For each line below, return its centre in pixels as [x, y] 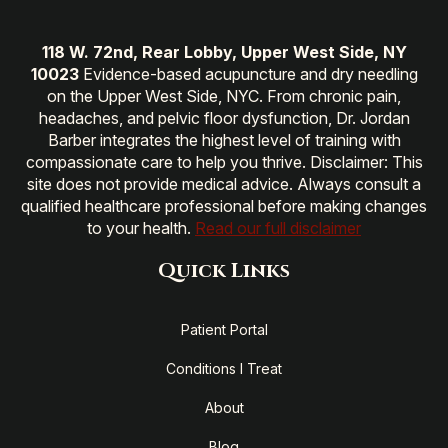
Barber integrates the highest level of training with [224, 140]
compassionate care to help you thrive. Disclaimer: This [224, 162]
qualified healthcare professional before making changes [224, 206]
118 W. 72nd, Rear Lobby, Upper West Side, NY [224, 52]
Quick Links [224, 271]
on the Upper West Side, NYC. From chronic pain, [224, 96]
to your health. [141, 228]
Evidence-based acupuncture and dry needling [248, 74]
